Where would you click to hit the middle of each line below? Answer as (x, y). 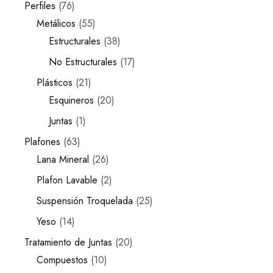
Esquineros (71, 100)
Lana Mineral (63, 159)
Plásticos (55, 83)
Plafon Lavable (67, 180)
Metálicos (56, 23)
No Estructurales (83, 62)
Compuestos (62, 260)
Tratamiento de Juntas (68, 242)
